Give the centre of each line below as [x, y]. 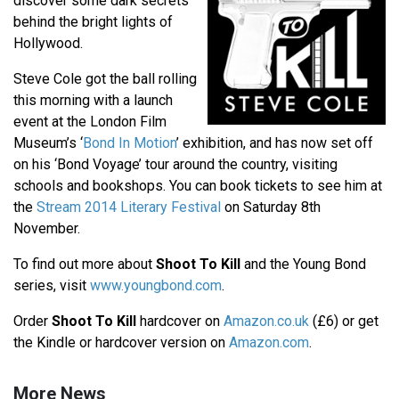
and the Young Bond [303, 265]
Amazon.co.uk [266, 322]
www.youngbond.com [156, 286]
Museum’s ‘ [48, 143]
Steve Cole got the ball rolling [105, 79]
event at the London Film [90, 122]
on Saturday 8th [271, 208]
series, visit [52, 286]
